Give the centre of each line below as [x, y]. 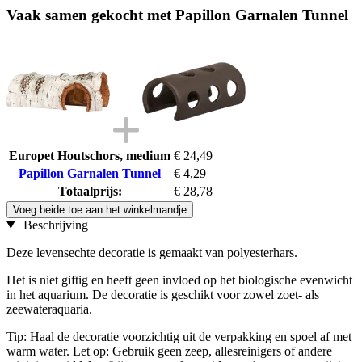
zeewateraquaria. [49, 309]
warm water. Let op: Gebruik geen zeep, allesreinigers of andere [169, 351]
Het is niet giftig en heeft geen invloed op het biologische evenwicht [179, 280]
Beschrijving [54, 225]
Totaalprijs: [90, 191]
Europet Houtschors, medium [90, 155]
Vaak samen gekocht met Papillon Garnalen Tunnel [177, 15]
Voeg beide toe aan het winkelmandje [100, 209]
